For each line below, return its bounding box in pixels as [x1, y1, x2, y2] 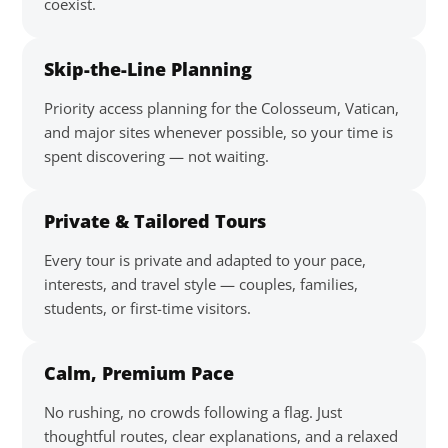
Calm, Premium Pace [44, 361, 234, 385]
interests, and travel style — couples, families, [44, 274, 358, 294]
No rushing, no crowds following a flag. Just [44, 402, 342, 422]
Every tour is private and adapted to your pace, [44, 250, 366, 270]
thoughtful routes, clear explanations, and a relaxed [44, 426, 398, 446]
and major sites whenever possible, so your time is [44, 122, 393, 142]
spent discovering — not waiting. [44, 146, 269, 166]
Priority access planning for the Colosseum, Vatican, [44, 98, 399, 118]
